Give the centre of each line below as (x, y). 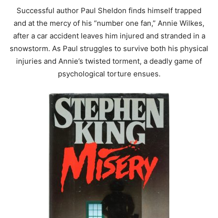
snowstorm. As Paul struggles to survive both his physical (109, 49)
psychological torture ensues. (109, 74)
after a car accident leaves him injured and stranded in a (109, 36)
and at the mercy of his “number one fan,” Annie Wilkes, (109, 23)
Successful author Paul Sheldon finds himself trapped (109, 11)
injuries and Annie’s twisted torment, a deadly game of (109, 61)
